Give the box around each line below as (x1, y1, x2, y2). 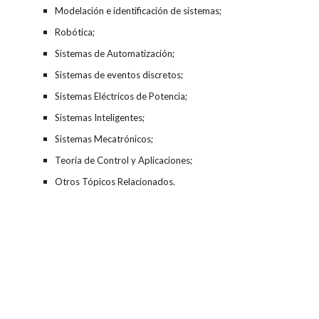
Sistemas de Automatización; (54, 48, 174, 59)
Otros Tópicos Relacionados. (54, 176, 175, 187)
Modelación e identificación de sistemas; (54, 5, 221, 16)
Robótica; (54, 26, 95, 38)
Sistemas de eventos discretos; (54, 69, 183, 80)
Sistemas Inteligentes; (54, 112, 145, 123)
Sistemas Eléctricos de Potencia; (54, 90, 187, 102)
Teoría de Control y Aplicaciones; (54, 155, 192, 166)
